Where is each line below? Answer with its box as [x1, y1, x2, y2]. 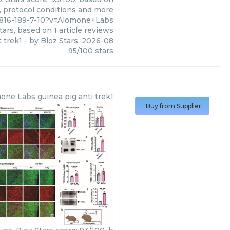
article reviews [57, 26, 113, 35]
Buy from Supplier [146, 102, 201, 110]
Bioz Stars [41, 36, 78, 46]
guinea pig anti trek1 [37, 92, 113, 101]
